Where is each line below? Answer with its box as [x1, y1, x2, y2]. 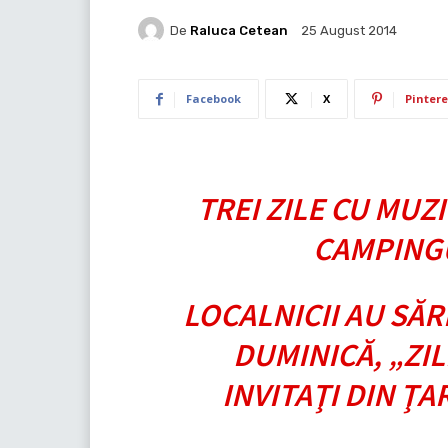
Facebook [186, 91, 241, 107]
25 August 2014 [301, 23, 397, 39]
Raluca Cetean [190, 22, 288, 38]
